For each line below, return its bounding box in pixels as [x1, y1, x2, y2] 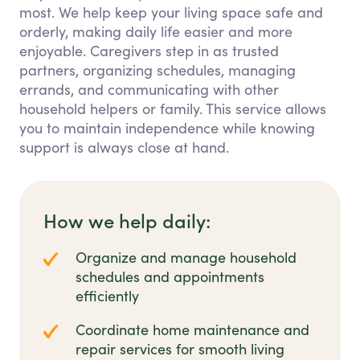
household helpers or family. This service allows [19, 99, 326, 119]
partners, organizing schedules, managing [19, 60, 296, 80]
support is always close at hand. [19, 137, 229, 157]
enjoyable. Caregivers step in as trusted [19, 41, 279, 61]
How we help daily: [43, 207, 211, 234]
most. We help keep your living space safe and [19, 2, 323, 22]
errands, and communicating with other [19, 80, 279, 100]
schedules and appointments [76, 267, 264, 287]
